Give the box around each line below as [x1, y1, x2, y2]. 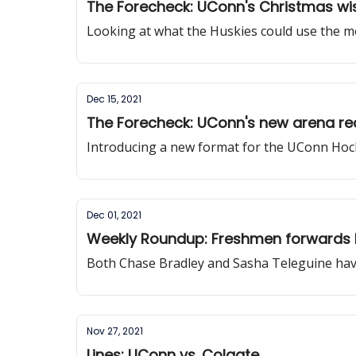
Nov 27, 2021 [87, 324, 143, 338]
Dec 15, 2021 [87, 92, 141, 106]
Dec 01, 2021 [87, 208, 141, 222]
